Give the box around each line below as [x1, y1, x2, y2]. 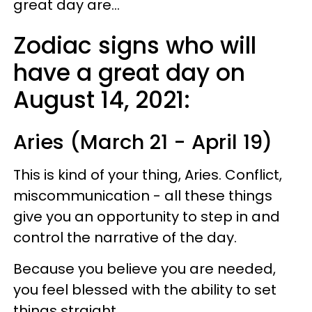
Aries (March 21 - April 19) [13, 128, 272, 156]
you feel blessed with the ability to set [13, 280, 276, 299]
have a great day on [13, 56, 245, 89]
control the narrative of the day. [13, 228, 237, 247]
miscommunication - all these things [13, 186, 272, 205]
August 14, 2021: [13, 84, 190, 116]
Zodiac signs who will [13, 29, 256, 62]
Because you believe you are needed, [13, 259, 276, 279]
